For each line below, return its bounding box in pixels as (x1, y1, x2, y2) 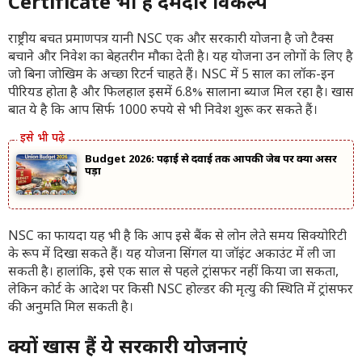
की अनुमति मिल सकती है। (8, 300, 133, 317)
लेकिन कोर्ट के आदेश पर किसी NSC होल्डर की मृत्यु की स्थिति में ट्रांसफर (8, 282, 353, 299)
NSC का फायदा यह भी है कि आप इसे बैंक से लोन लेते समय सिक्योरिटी (8, 229, 347, 246)
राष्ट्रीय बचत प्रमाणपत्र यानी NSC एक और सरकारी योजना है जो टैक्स (8, 32, 334, 48)
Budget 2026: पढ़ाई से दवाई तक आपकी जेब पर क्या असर (85, 153, 337, 166)
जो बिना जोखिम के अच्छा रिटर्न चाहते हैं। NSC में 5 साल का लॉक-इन (8, 67, 335, 84)
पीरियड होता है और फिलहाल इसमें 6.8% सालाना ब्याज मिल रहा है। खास (8, 85, 354, 102)
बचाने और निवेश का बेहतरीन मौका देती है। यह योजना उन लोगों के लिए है (8, 49, 353, 66)
